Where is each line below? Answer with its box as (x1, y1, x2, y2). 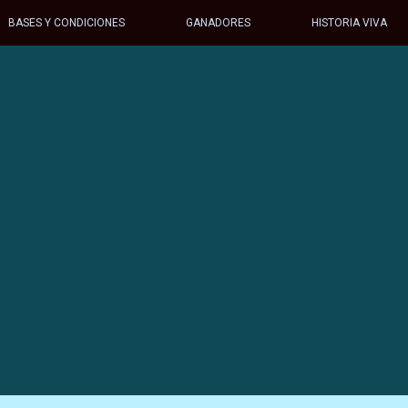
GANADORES (185, 16, 250, 29)
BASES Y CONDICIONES (7, 16, 125, 29)
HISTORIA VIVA (311, 16, 388, 29)
